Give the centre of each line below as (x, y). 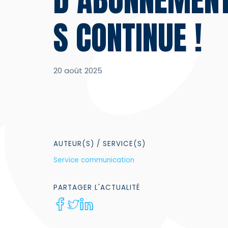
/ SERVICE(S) (120, 144)
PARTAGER (74, 187)
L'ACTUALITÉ (117, 187)
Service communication (94, 160)
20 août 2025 (78, 70)
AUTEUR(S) (74, 144)
